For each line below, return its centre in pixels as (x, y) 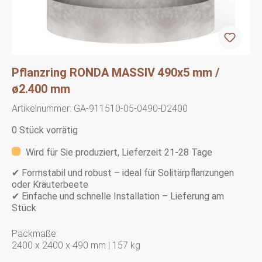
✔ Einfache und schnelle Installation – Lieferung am (118, 196)
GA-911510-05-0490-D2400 (131, 108)
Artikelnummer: (43, 108)
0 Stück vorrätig (45, 130)
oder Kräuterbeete (52, 184)
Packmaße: (35, 233)
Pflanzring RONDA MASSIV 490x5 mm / (116, 72)
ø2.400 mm (41, 89)
